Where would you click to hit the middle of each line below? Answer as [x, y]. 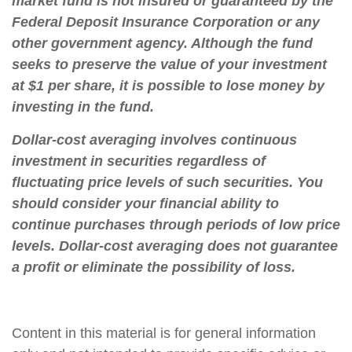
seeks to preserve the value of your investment [169, 65]
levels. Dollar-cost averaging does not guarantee [175, 246]
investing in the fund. [83, 107]
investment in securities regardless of [139, 161]
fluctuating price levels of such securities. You [167, 183]
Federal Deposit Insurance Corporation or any [166, 22]
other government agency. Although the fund [162, 44]
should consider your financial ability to [145, 204]
